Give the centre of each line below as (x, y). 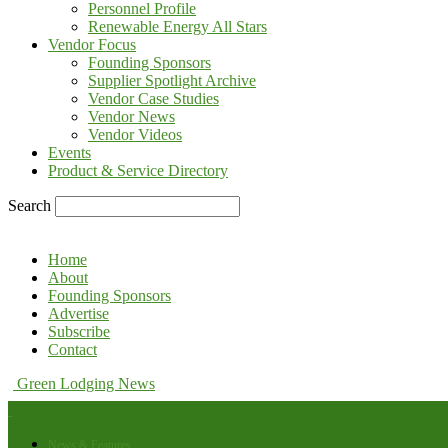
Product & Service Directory (138, 170)
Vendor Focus (92, 44)
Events (69, 152)
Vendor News (131, 116)
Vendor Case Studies (153, 98)
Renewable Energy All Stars (177, 26)
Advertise (78, 313)
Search (29, 205)
